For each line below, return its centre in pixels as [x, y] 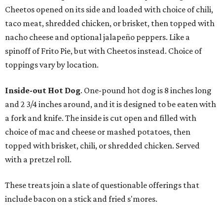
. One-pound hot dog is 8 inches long [146, 90]
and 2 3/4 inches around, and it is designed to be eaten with [110, 104]
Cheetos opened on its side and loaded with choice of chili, [109, 9]
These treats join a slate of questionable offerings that [102, 185]
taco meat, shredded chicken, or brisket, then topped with [110, 23]
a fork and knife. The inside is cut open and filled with [101, 118]
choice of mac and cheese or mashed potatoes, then [98, 132]
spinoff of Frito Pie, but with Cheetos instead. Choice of [103, 51]
